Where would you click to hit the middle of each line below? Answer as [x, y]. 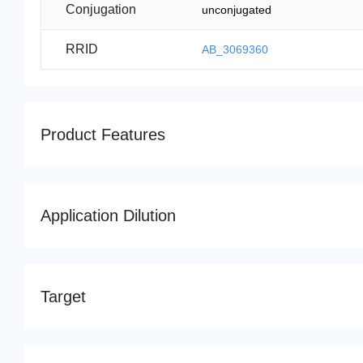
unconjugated [237, 10]
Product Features [103, 135]
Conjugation [101, 10]
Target [63, 297]
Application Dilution [108, 216]
